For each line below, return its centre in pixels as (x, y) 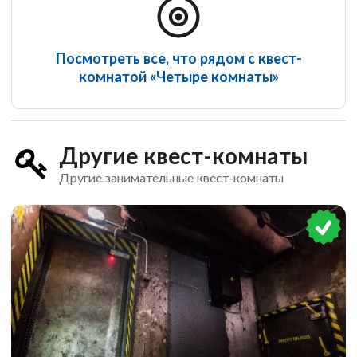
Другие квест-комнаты (183, 156)
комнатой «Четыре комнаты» (178, 77)
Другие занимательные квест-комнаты (171, 178)
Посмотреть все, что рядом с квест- (178, 59)
